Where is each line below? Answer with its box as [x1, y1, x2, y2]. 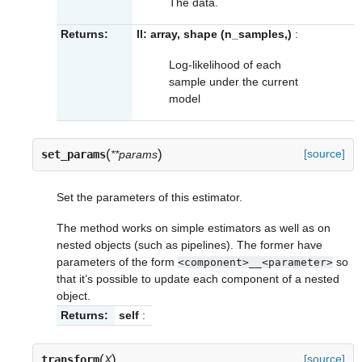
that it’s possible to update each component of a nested [57, 272, 339, 285]
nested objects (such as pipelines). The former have [57, 238, 322, 251]
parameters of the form [57, 255, 178, 268]
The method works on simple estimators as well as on [57, 221, 330, 234]
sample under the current [169, 74, 298, 88]
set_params [41, 148, 106, 162]
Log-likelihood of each [169, 57, 281, 71]
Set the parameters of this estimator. [57, 190, 242, 204]
